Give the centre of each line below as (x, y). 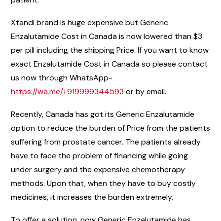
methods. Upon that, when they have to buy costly (103, 183)
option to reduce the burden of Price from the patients (110, 128)
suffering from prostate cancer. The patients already (106, 142)
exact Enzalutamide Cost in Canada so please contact (109, 64)
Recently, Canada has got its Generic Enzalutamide (103, 114)
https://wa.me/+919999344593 (68, 91)
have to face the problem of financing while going (99, 155)
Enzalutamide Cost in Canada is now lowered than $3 (107, 36)
